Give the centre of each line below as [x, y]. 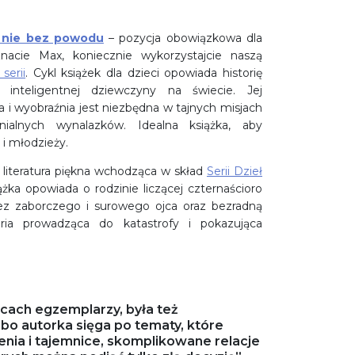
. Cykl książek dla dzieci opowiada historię [144, 73]
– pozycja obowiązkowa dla [183, 38]
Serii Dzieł [234, 172]
